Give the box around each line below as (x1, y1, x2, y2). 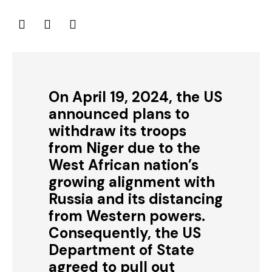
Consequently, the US (49, 223, 201, 242)
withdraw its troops (49, 121, 186, 140)
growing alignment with (49, 172, 215, 191)
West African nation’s (49, 155, 199, 174)
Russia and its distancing (49, 189, 223, 208)
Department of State (49, 240, 194, 259)
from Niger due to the (49, 138, 200, 157)
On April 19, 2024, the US (49, 87, 222, 106)
